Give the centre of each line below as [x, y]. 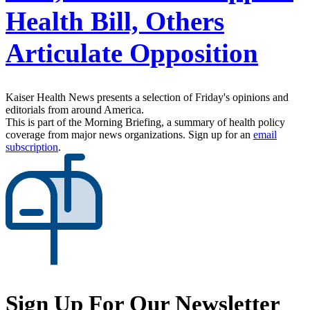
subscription [32, 147]
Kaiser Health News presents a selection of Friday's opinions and [147, 97]
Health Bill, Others [115, 21]
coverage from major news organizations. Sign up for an [129, 134]
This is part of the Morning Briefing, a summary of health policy [145, 122]
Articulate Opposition [132, 53]
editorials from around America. [75, 109]
